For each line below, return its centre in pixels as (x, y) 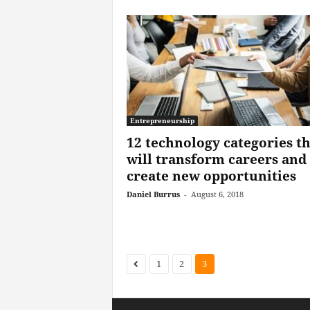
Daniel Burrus (153, 194)
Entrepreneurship (162, 120)
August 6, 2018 (217, 194)
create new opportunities (211, 176)
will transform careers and (216, 159)
